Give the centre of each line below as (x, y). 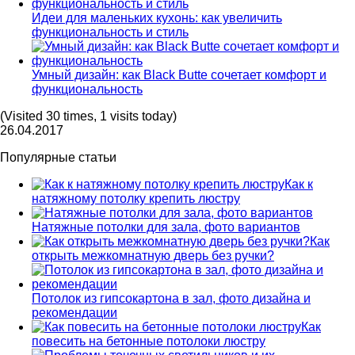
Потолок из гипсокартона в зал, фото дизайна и (171, 298)
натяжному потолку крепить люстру (136, 198)
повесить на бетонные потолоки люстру (149, 341)
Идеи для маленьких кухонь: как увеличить (157, 17)
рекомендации (74, 312)
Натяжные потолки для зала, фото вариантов (166, 227)
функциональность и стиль (110, 32)
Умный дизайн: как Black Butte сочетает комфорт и (179, 74)
